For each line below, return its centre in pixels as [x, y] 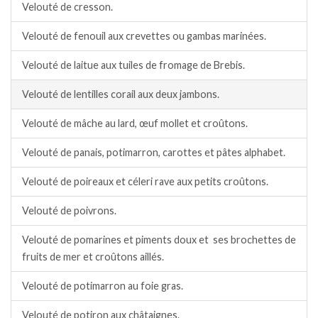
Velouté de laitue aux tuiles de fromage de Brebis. [133, 65]
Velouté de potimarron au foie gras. [103, 286]
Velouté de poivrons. [69, 211]
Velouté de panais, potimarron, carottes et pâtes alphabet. [154, 153]
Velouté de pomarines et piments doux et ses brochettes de [159, 240]
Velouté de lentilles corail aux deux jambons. [121, 94]
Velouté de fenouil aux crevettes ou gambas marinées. [144, 36]
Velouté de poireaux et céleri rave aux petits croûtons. [145, 182]
